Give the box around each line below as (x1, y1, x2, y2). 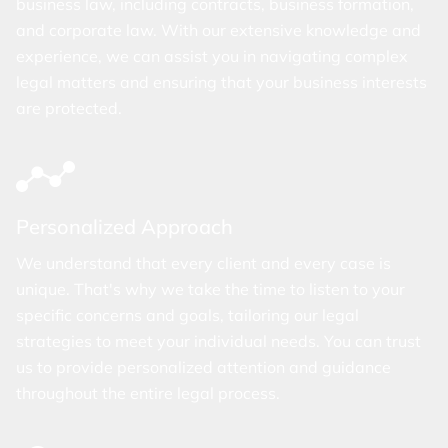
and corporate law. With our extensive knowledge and (16, 19, 421, 40)
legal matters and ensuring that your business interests (16, 71, 427, 92)
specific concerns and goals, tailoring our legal (16, 304, 359, 325)
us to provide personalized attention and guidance (16, 356, 391, 377)
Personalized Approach (16, 213, 233, 239)
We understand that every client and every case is (16, 252, 391, 273)
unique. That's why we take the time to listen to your (16, 278, 405, 299)
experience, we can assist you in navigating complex (16, 45, 408, 66)
